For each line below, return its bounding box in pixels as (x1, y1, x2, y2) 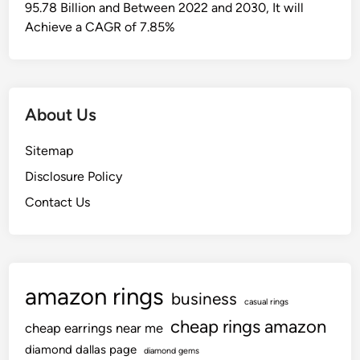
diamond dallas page (25, 342, 137, 357)
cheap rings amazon (170, 316, 327, 337)
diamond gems (144, 346, 200, 356)
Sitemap (25, 143, 74, 158)
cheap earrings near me (25, 320, 164, 336)
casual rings (244, 297, 289, 307)
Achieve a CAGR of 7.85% (25, 19, 176, 35)
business (171, 288, 238, 309)
